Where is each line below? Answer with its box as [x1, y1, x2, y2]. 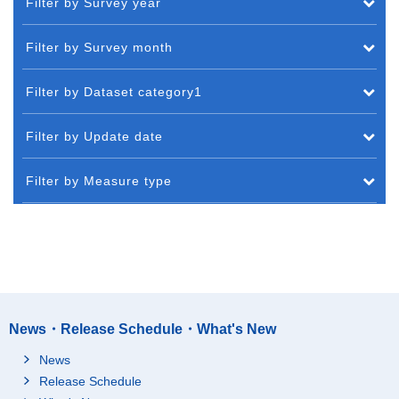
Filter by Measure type [26, 173, 172, 188]
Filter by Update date [26, 128, 163, 143]
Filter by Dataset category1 [26, 84, 202, 99]
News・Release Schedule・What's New [9, 321, 276, 337]
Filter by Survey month [26, 39, 173, 54]
